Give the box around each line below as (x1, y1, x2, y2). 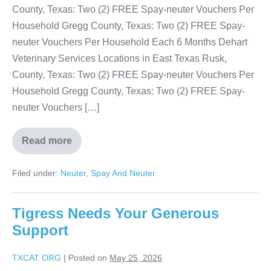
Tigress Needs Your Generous (12, 205, 219, 222)
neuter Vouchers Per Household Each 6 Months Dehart (12, 37, 247, 48)
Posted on (68, 253, 107, 263)
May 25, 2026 (109, 253, 162, 263)
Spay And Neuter (91, 168, 155, 178)
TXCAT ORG (12, 253, 61, 263)
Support (12, 222, 68, 239)
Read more (22, 135, 72, 146)
